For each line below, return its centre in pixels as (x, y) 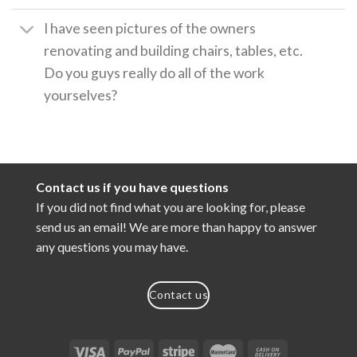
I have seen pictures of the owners (150, 29)
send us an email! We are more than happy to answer (177, 226)
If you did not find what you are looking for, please (171, 206)
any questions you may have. (112, 246)
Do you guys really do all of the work (155, 73)
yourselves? (81, 96)
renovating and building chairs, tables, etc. (174, 51)
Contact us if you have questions (132, 186)
